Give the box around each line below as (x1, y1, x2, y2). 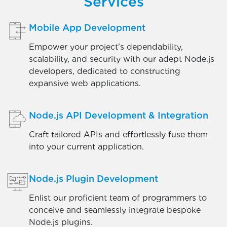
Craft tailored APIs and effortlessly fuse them (29, 130, 208, 139)
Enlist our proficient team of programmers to (29, 193, 207, 203)
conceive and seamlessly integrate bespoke (29, 205, 201, 215)
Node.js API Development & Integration (29, 110, 208, 121)
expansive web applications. (29, 79, 141, 88)
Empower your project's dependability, (29, 42, 183, 52)
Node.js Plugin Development (29, 173, 158, 184)
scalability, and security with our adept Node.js (29, 54, 214, 64)
